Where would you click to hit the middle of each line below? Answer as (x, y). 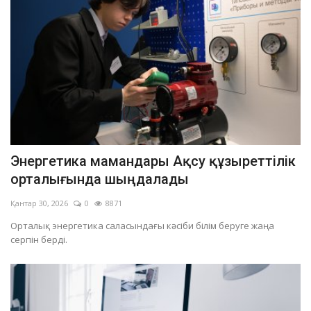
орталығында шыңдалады (100, 179)
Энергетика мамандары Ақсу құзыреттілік (153, 161)
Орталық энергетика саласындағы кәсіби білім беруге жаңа (142, 225)
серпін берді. (39, 239)
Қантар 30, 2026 (39, 203)
